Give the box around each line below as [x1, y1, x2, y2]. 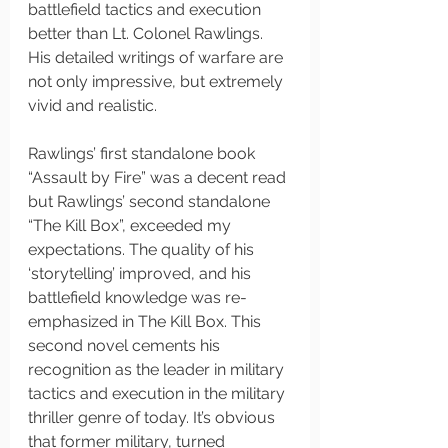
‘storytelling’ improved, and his [28, 264, 255, 283]
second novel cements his [28, 336, 224, 355]
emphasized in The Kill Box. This [28, 312, 265, 331]
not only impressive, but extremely [28, 72, 287, 91]
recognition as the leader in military [28, 360, 288, 379]
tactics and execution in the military [28, 384, 289, 403]
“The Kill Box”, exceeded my [28, 216, 235, 235]
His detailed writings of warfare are [28, 48, 287, 67]
